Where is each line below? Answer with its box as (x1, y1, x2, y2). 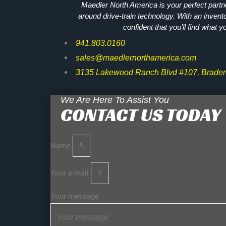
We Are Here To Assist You (61, 95, 169, 105)
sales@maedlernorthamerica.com (76, 53, 196, 63)
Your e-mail (50, 168, 91, 178)
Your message (50, 192, 99, 201)
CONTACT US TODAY (61, 103, 221, 127)
